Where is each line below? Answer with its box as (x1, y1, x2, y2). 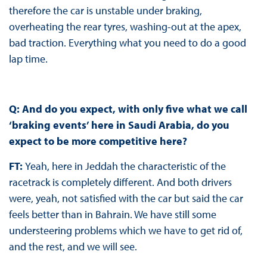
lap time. (8, 52, 48, 66)
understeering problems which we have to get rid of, (8, 223, 243, 238)
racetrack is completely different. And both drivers (8, 175, 232, 190)
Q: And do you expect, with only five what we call (8, 102, 247, 116)
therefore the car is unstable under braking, (8, 4, 202, 18)
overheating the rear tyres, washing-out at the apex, (8, 20, 241, 34)
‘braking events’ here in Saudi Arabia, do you (8, 118, 229, 132)
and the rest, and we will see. (8, 240, 137, 254)
